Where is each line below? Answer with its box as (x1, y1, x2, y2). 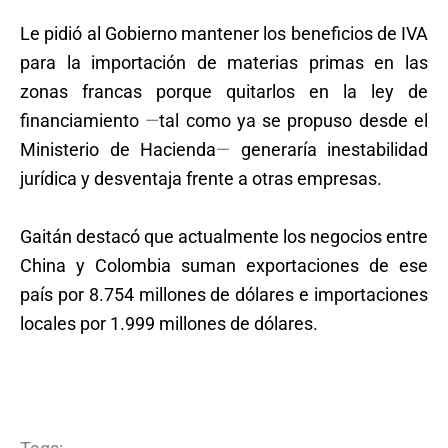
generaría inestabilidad (230, 138, 428, 160)
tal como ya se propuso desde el (159, 109, 429, 131)
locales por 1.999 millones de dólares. (20, 312, 318, 334)
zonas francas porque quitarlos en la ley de (20, 80, 428, 102)
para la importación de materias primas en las (20, 51, 428, 73)
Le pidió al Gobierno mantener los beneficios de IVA (20, 22, 428, 44)
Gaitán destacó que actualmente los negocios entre (20, 225, 428, 247)
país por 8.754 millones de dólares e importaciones (20, 283, 428, 305)
